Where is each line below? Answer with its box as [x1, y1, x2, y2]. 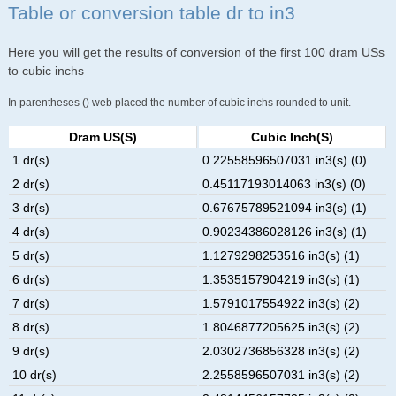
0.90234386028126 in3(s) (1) [202, 224, 368, 239]
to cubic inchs [7, 63, 84, 78]
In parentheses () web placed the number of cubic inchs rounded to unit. [7, 95, 351, 108]
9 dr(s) [12, 343, 50, 358]
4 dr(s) [12, 224, 50, 239]
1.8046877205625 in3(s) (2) [202, 319, 361, 334]
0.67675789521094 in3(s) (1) [202, 200, 368, 215]
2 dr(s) [12, 176, 50, 191]
